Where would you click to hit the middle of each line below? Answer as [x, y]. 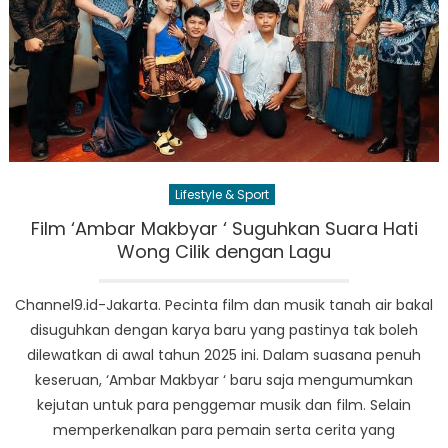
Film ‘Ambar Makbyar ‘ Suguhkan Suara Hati [224, 229]
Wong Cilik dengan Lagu [224, 252]
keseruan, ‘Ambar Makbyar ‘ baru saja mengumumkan [224, 380]
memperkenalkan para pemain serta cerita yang [224, 430]
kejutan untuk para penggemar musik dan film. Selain [224, 405]
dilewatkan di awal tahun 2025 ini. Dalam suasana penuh [224, 355]
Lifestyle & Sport [221, 195]
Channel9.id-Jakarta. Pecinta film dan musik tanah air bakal [224, 305]
